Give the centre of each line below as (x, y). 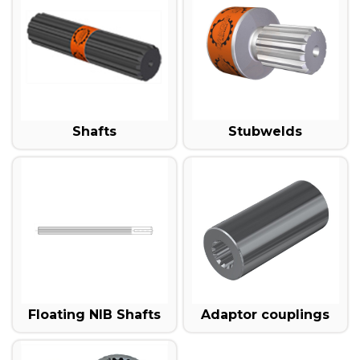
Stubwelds (266, 132)
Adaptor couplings (266, 315)
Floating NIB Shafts (95, 315)
